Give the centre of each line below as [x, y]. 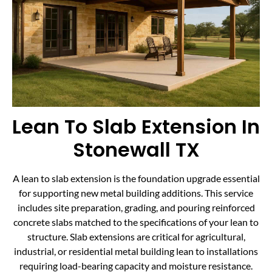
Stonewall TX [136, 149]
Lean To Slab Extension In [136, 126]
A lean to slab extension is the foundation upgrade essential [136, 178]
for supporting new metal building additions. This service [136, 192]
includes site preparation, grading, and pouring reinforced [136, 207]
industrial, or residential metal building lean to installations [136, 251]
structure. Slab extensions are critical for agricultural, [136, 236]
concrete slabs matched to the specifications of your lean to [136, 222]
